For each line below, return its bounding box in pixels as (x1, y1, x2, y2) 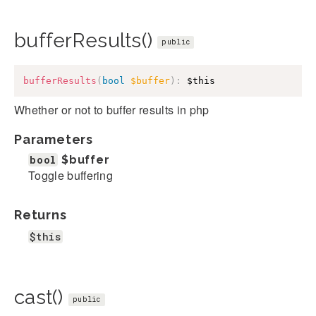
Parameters (14, 132, 93, 147)
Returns (14, 207, 67, 223)
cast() (14, 286, 68, 310)
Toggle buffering (28, 167, 114, 184)
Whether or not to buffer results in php (14, 102, 209, 119)
